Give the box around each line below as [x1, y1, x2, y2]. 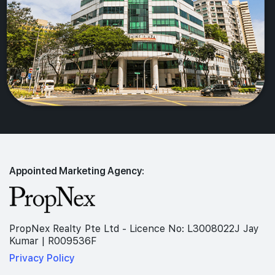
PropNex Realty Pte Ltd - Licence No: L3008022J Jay [9, 222, 259, 234]
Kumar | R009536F [9, 234, 96, 247]
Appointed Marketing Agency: [9, 163, 144, 177]
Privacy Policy [9, 252, 75, 264]
